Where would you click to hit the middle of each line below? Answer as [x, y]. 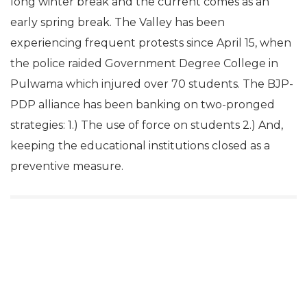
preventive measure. [67, 166]
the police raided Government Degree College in [144, 63]
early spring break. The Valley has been [118, 22]
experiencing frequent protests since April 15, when [151, 43]
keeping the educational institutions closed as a [140, 146]
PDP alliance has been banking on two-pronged [143, 105]
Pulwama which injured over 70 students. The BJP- [152, 84]
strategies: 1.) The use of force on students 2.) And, [147, 125]
